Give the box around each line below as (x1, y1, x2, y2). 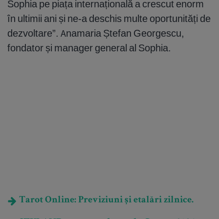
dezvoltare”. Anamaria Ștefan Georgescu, (7, 27, 184, 40)
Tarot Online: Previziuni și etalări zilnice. (17, 196, 194, 206)
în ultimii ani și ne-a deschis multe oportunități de (7, 12, 211, 25)
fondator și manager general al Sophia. (7, 42, 171, 54)
